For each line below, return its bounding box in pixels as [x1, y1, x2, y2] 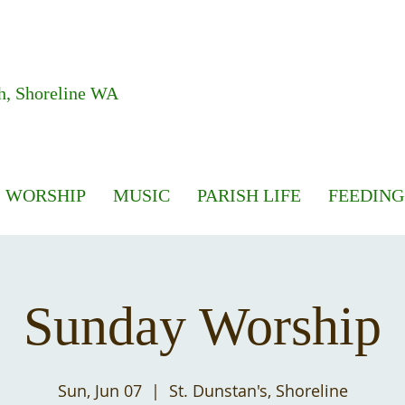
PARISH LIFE [197, 185, 301, 205]
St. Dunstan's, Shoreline [168, 380, 348, 401]
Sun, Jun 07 [57, 380, 142, 401]
